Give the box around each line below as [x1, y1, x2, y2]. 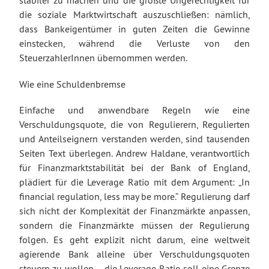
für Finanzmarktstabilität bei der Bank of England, [19, 161, 250, 174]
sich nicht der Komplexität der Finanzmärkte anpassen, [19, 204, 250, 217]
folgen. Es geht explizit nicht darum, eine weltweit [19, 233, 250, 246]
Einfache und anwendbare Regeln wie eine [19, 103, 250, 116]
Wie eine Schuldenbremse [19, 77, 125, 90]
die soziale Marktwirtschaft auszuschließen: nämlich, [19, 8, 250, 21]
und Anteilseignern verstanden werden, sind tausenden [19, 132, 250, 145]
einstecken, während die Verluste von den [19, 37, 250, 50]
